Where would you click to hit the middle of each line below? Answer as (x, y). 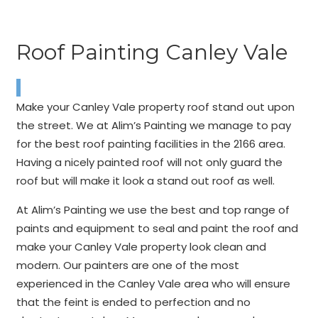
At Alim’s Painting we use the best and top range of (153, 210)
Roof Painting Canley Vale (152, 52)
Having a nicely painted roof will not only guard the (149, 162)
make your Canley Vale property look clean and (141, 247)
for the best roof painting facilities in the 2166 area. (150, 144)
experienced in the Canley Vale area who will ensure (153, 284)
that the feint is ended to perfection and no (133, 302)
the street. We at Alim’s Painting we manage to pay (153, 125)
